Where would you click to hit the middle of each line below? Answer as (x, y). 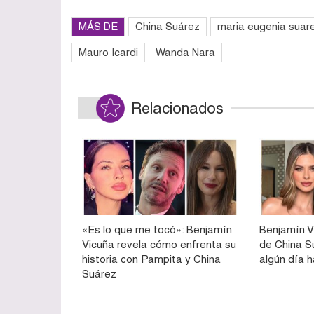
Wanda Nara (185, 52)
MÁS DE (98, 26)
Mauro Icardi (108, 52)
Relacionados (177, 108)
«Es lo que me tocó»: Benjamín (157, 230)
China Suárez (168, 26)
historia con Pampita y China (151, 259)
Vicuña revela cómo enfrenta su (159, 245)
